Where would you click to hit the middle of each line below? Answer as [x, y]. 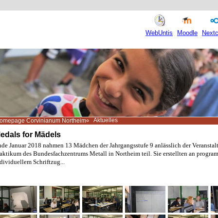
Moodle [187, 33]
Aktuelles [106, 120]
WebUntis [159, 33]
